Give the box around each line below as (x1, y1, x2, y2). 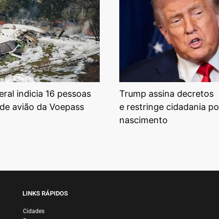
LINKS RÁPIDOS (22, 190, 68, 197)
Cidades (22, 208, 44, 215)
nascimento (119, 115, 168, 126)
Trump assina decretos (119, 88, 214, 99)
